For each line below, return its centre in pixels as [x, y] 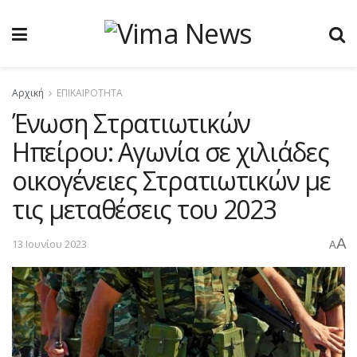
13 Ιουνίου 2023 [49, 244]
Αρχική [28, 93]
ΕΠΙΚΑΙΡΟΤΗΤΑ [90, 93]
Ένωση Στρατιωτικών [131, 123]
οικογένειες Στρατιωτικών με [171, 180]
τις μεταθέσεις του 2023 [144, 209]
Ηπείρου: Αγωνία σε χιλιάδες [171, 152]
